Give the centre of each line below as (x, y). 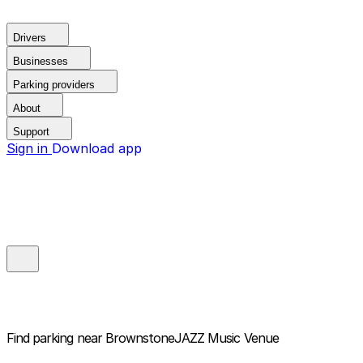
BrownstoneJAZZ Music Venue (192, 338)
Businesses (41, 61)
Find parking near (54, 338)
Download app (97, 148)
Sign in (29, 148)
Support (31, 132)
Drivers (30, 38)
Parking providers (54, 85)
